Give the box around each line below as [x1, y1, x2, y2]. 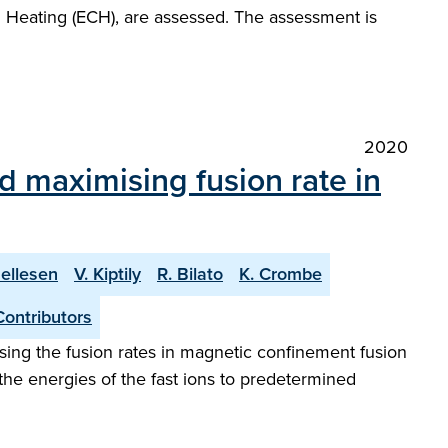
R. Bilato [157, 261, 223, 287]
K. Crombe [239, 261, 322, 287]
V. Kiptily [74, 261, 141, 287]
